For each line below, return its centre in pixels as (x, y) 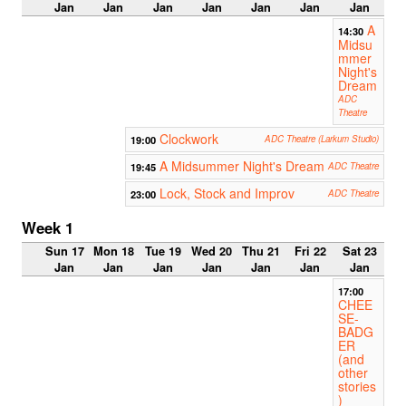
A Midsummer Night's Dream (242, 165)
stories (357, 387)
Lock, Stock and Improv (227, 193)
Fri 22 (310, 251)
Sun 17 (64, 251)
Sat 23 (359, 251)
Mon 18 (113, 251)
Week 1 (48, 227)
